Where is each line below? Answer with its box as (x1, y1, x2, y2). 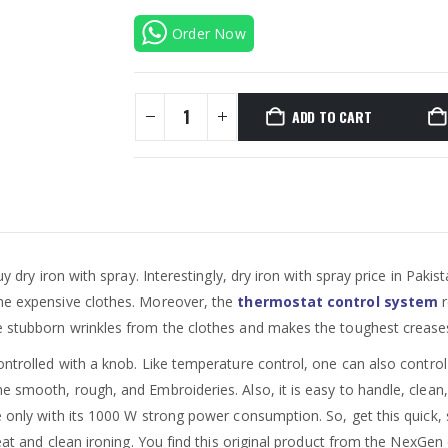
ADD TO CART (291, 105, 372, 127)
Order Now (172, 23, 246, 43)
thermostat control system (237, 291, 439, 311)
